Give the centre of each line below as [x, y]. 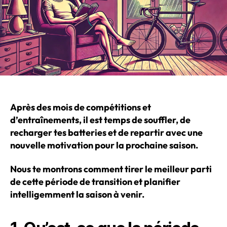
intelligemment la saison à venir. [77, 194]
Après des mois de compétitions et [81, 107]
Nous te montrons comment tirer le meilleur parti [111, 169]
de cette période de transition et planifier [95, 182]
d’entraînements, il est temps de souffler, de [100, 120]
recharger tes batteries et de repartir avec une [106, 132]
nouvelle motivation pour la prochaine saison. [104, 145]
